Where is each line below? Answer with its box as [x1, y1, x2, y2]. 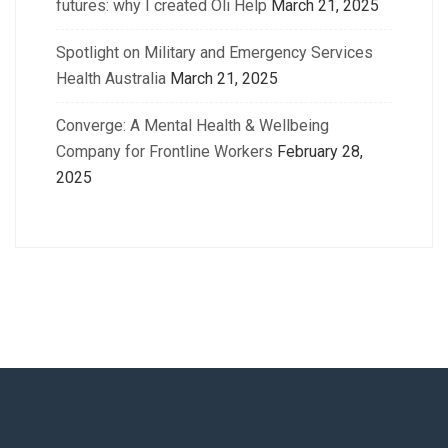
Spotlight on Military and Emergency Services [56, 43, 373, 62]
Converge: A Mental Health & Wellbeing [56, 116, 329, 135]
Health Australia [56, 69, 166, 88]
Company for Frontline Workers [56, 142, 273, 161]
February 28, [277, 142, 363, 161]
